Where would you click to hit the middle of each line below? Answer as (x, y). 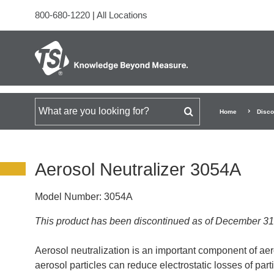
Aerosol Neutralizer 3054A (138, 169)
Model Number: (68, 197)
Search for (57, 110)
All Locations (122, 15)
